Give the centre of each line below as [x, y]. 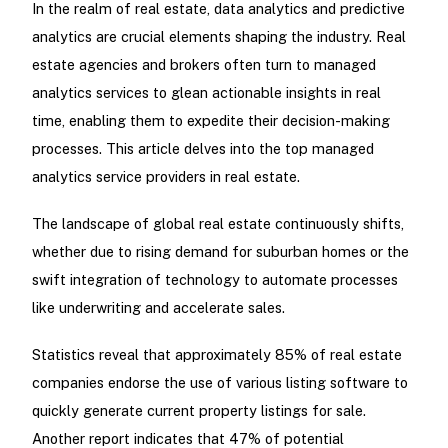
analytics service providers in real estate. [165, 176]
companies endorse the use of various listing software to [219, 383]
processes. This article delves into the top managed [202, 148]
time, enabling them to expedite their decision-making [210, 120]
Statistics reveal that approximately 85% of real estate [216, 355]
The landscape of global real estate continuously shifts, [217, 224]
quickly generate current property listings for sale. [198, 411]
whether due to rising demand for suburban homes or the [220, 252]
